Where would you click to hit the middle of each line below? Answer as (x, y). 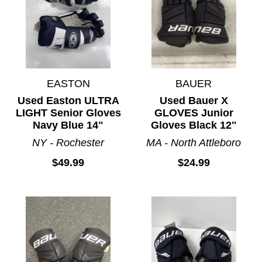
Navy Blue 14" (68, 125)
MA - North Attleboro (194, 142)
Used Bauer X (194, 100)
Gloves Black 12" (194, 125)
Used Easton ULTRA (68, 100)
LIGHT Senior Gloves (68, 113)
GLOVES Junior (194, 113)
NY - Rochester (68, 142)
